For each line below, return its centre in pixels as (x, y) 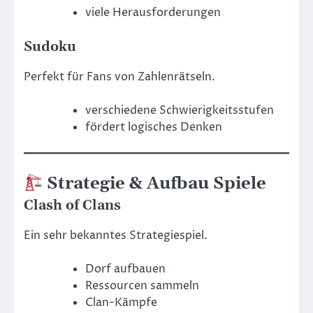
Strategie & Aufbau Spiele (155, 184)
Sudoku (50, 48)
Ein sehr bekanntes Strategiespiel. (116, 236)
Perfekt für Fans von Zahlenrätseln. (119, 77)
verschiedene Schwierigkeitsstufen (180, 111)
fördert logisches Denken (154, 128)
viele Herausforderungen (153, 13)
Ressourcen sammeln (142, 286)
